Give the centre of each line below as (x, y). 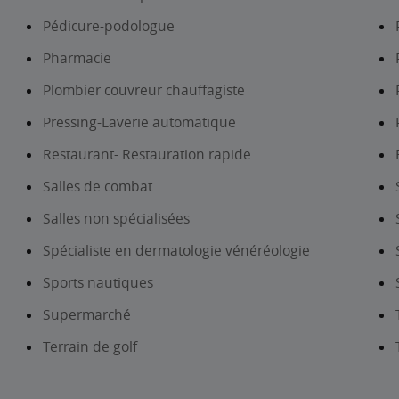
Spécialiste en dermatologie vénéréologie (176, 250)
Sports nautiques (98, 282)
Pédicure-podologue (109, 26)
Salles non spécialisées (116, 218)
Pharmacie (77, 58)
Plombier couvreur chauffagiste (144, 90)
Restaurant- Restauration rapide (147, 154)
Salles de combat (98, 186)
